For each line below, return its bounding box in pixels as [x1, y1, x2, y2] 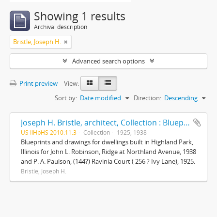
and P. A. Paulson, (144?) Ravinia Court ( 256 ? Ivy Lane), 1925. [21, 157, 195, 166]
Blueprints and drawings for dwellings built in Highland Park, [21, 138, 193, 146]
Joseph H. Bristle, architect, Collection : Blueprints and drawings [184, 117, 190, 128]
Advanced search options [72, 57, 145, 65]
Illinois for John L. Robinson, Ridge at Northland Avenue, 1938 [21, 147, 196, 156]
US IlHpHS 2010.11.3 [21, 128, 77, 136]
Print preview [18, 79, 58, 88]
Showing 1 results [34, 9, 125, 24]
